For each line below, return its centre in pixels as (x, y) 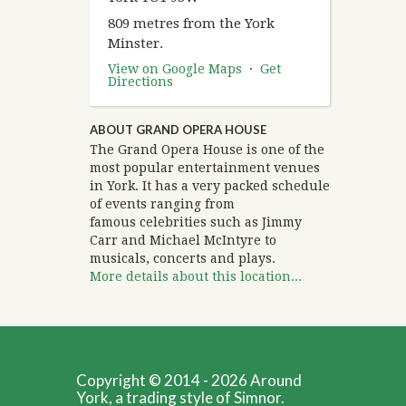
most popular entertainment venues (205, 168)
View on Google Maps (175, 69)
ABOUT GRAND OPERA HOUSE (178, 130)
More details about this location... (196, 277)
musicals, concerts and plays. (183, 259)
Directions (140, 82)
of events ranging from (162, 204)
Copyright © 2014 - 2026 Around (189, 381)
